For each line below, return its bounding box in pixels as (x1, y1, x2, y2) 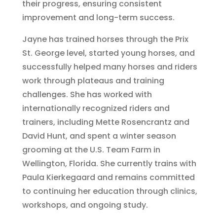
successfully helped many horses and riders (22, 61, 197, 73)
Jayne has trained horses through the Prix (22, 33, 188, 45)
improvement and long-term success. (22, 11, 175, 23)
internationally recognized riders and (22, 102, 170, 114)
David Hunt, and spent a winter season (22, 130, 176, 142)
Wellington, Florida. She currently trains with (22, 157, 196, 169)
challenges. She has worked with (22, 88, 152, 100)
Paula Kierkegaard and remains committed (22, 171, 195, 183)
